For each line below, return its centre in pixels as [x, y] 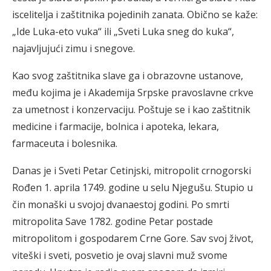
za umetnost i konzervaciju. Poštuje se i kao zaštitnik [131, 109]
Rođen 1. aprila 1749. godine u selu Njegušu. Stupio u [132, 188]
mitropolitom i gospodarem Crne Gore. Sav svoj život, [133, 238]
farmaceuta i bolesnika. [65, 143]
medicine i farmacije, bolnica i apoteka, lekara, [116, 126]
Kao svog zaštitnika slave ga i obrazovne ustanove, [128, 76]
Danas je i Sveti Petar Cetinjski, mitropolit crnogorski [132, 171]
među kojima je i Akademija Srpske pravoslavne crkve [133, 93]
